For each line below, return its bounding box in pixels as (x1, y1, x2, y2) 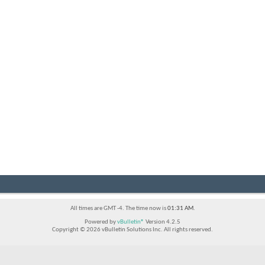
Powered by (85, 219, 117, 226)
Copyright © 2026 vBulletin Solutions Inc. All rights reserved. (52, 227, 213, 234)
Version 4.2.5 (144, 219, 180, 226)
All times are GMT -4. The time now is (70, 205, 167, 212)
